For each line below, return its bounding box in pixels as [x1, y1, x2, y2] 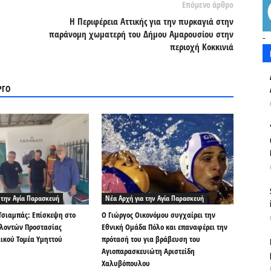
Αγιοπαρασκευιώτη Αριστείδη [102, 246, 195, 256]
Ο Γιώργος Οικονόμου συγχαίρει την [102, 209, 215, 220]
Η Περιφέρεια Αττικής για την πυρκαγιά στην [70, 15, 233, 27]
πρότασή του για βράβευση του [102, 233, 200, 244]
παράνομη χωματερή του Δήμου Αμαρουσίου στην [49, 28, 233, 40]
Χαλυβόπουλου [102, 258, 150, 269]
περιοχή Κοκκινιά [170, 41, 233, 53]
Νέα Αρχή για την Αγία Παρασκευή [105, 193, 204, 203]
